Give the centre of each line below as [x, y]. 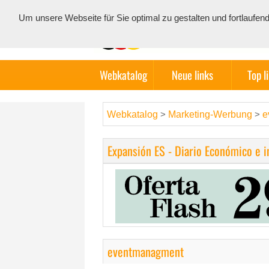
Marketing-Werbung [211, 114]
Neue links [192, 75]
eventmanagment [146, 252]
